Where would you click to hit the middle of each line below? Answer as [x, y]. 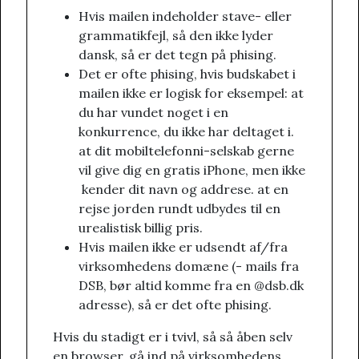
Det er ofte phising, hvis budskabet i [187, 74]
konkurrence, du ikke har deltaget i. [186, 132]
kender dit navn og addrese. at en [184, 190]
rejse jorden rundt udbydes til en [179, 209]
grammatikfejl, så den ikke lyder [176, 36]
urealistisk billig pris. [141, 228]
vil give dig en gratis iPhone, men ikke [192, 170]
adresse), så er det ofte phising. [175, 305]
